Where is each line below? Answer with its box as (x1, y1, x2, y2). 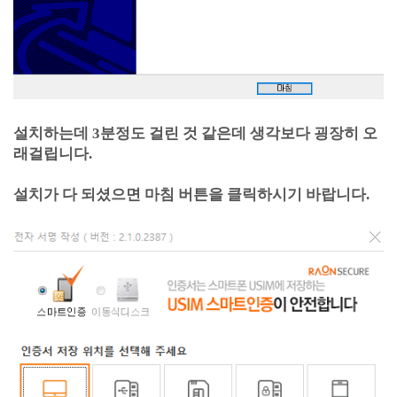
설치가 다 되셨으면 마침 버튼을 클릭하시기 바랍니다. (13, 186, 370, 203)
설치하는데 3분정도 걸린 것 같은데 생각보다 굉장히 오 (13, 125, 378, 142)
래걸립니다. (13, 145, 92, 162)
